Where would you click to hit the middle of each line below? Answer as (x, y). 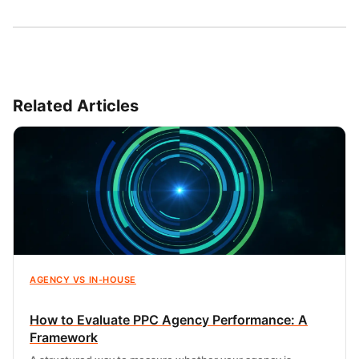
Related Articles (76, 105)
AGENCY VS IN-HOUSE (83, 279)
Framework (64, 337)
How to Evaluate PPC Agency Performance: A (169, 319)
